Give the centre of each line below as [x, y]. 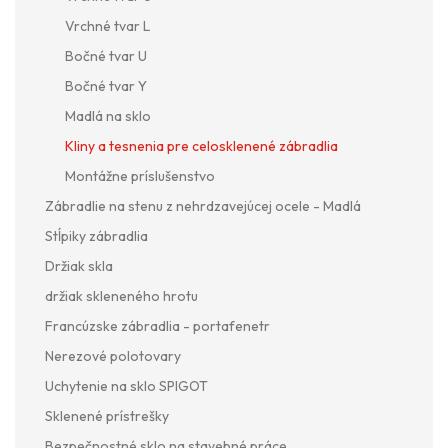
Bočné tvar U [106, 55]
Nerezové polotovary [113, 355]
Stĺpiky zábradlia [96, 235]
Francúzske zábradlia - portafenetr [157, 325]
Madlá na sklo [108, 115]
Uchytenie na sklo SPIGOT [126, 385]
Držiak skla [79, 265]
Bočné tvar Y [106, 85]
